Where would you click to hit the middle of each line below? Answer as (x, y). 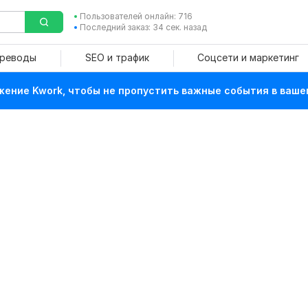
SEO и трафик (117, 57)
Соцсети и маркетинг (248, 57)
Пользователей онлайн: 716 (136, 16)
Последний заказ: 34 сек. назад (143, 27)
